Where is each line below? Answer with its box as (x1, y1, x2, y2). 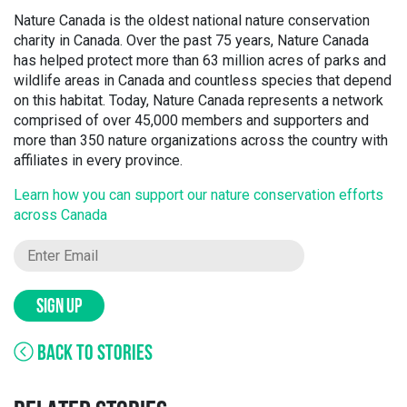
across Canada (14, 206, 107, 223)
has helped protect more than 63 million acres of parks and (14, 52, 386, 69)
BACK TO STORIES (34, 343, 153, 365)
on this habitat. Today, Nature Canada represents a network (14, 92, 383, 109)
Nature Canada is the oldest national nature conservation (14, 12, 370, 29)
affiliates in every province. (14, 152, 183, 169)
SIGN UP (36, 297, 82, 318)
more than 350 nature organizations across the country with (14, 132, 388, 149)
